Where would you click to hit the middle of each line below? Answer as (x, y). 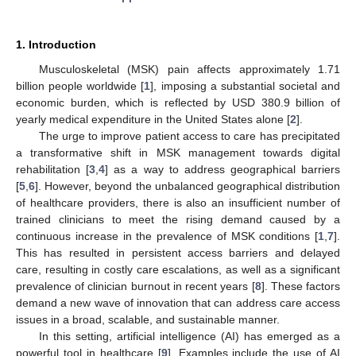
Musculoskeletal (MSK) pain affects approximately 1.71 (189, 69)
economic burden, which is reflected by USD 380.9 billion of (178, 102)
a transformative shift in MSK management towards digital (178, 152)
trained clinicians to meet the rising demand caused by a (178, 219)
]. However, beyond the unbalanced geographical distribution (188, 186)
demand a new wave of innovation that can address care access (178, 302)
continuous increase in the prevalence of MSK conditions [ (167, 236)
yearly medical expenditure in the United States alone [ (153, 119)
